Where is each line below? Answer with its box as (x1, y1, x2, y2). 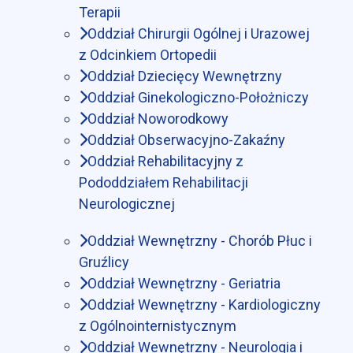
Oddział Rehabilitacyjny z (87, 152, 243, 169)
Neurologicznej (79, 195, 175, 212)
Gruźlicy (79, 253, 129, 270)
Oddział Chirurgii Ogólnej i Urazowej (87, 24, 310, 42)
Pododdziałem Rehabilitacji (79, 173, 248, 191)
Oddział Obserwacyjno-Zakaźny (87, 131, 285, 148)
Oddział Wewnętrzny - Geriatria (87, 274, 281, 292)
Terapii (79, 3, 121, 20)
